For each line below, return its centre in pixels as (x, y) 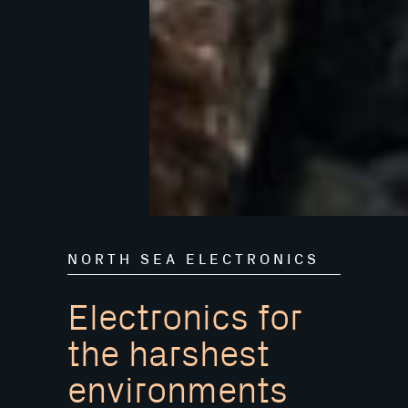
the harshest (168, 355)
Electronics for (185, 318)
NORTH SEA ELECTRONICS (194, 260)
